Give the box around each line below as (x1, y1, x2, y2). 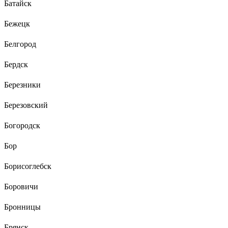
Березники (4, 80, 41, 89)
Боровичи (4, 182, 38, 191)
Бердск (4, 60, 28, 69)
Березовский (4, 100, 48, 109)
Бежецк (4, 19, 30, 28)
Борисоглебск (4, 161, 51, 170)
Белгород (4, 39, 36, 48)
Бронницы (4, 202, 41, 211)
